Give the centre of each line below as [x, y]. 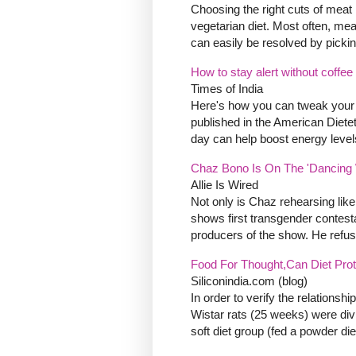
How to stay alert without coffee [272, 72]
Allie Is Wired [224, 185]
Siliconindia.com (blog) [249, 281]
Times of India [227, 89]
